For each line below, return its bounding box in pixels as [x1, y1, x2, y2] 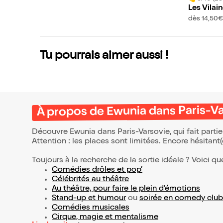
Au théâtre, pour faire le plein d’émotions [52, 185, 200, 194]
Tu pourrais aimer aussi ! [40, 50, 168, 63]
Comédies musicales [52, 204, 129, 213]
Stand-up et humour [52, 195, 126, 203]
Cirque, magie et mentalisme [52, 214, 158, 222]
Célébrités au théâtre [52, 176, 129, 184]
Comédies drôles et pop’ [52, 166, 142, 175]
